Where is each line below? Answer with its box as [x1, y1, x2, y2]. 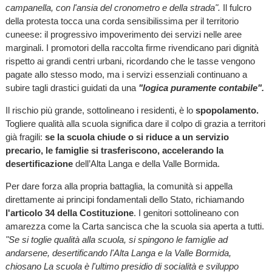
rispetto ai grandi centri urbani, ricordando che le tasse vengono [5, 56, 255, 67]
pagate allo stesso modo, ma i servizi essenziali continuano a [5, 69, 247, 80]
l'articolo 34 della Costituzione [5, 208, 134, 219]
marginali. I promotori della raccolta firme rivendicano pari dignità [5, 42, 259, 53]
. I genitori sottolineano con [133, 208, 239, 219]
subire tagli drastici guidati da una [5, 83, 138, 93]
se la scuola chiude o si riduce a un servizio [44, 132, 229, 143]
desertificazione [5, 158, 75, 169]
